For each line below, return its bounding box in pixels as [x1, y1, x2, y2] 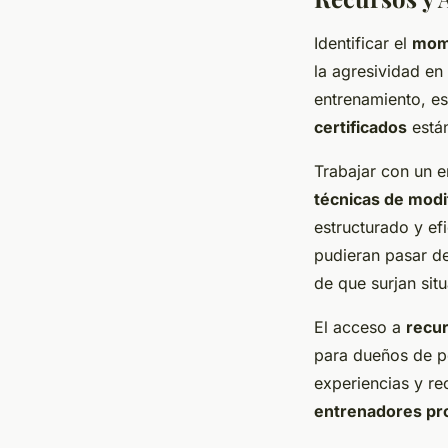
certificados [314, 116, 407, 137]
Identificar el [314, 32, 412, 53]
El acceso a [314, 316, 406, 337]
